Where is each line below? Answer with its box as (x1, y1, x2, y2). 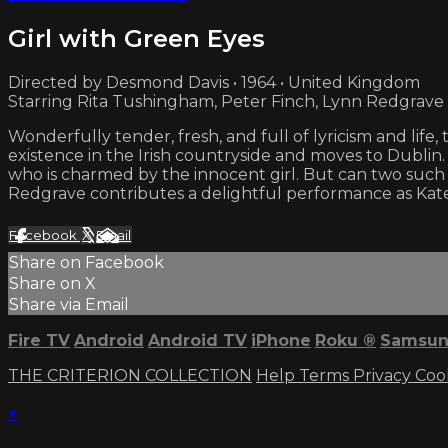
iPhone (251, 331, 311, 351)
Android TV (148, 331, 247, 351)
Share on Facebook (9, 253, 164, 273)
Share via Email (9, 295, 129, 315)
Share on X (9, 274, 96, 294)
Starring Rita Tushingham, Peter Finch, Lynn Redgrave (8, 92, 444, 112)
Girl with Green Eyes (8, 24, 265, 54)
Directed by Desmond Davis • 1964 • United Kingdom (8, 73, 420, 93)
